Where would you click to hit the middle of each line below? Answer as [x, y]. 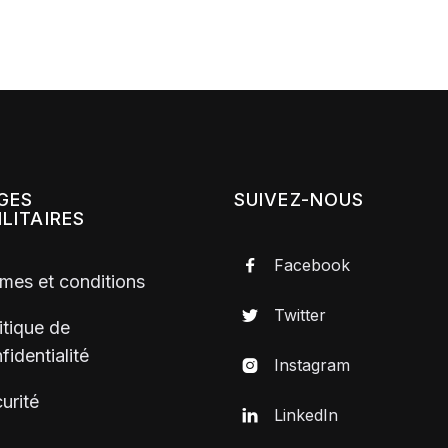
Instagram [312, 365]
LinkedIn [306, 415]
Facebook [312, 265]
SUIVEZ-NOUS [299, 200]
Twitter [300, 315]
